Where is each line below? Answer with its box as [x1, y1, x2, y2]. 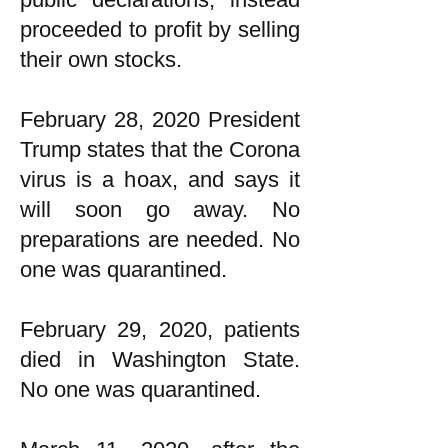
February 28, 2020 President [20, 107, 300, 132]
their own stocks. [20, 47, 182, 72]
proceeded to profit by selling [20, 17, 300, 42]
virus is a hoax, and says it [20, 167, 300, 192]
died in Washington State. [20, 347, 300, 372]
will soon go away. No [20, 197, 300, 222]
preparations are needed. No [20, 227, 300, 252]
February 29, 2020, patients [20, 317, 300, 342]
